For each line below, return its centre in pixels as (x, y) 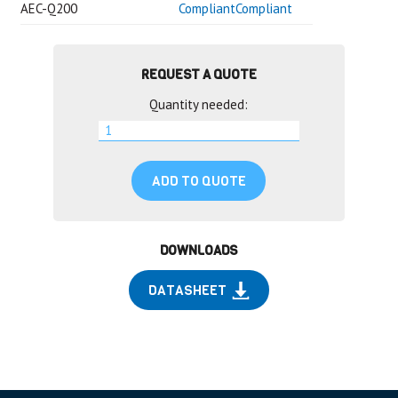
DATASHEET (188, 290)
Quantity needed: (199, 104)
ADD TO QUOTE (199, 181)
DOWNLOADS (199, 251)
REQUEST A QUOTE (199, 74)
